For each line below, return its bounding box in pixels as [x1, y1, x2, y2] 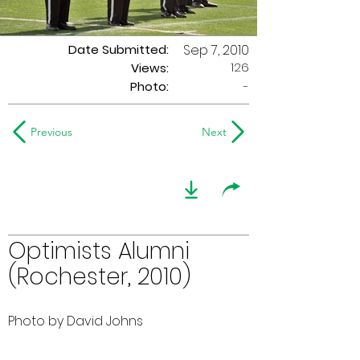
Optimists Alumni [8, 235, 190, 267]
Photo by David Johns [8, 312, 143, 330]
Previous [31, 125, 72, 139]
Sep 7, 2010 [183, 41, 249, 59]
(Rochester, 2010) [8, 261, 191, 292]
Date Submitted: [68, 41, 169, 58]
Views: [131, 59, 169, 76]
